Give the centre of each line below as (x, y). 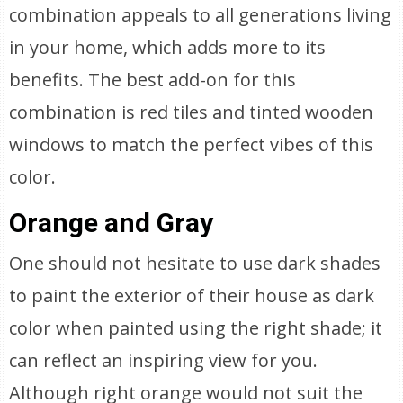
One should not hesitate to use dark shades (195, 263)
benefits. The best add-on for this (153, 80)
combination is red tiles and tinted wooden (192, 112)
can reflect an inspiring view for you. (164, 360)
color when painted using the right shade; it (196, 328)
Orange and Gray (112, 223)
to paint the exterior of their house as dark (192, 296)
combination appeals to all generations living (201, 15)
